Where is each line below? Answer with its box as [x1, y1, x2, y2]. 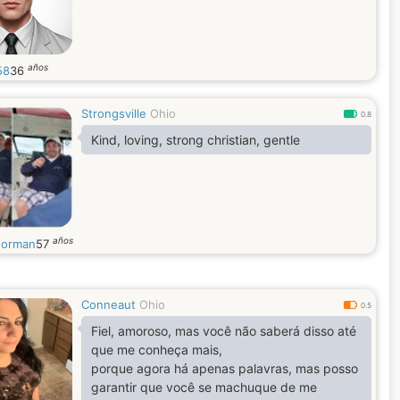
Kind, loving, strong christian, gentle [91, 132, 300, 147]
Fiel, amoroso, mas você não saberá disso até [91, 323, 356, 338]
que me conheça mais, [91, 342, 222, 357]
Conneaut [81, 297, 136, 312]
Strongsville [81, 106, 146, 121]
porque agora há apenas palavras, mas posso [91, 361, 358, 376]
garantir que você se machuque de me [91, 379, 317, 395]
